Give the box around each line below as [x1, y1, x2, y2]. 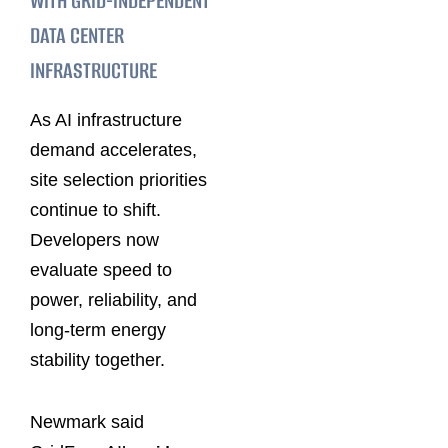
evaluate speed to [30, 260, 172, 281]
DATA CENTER [30, 19, 124, 51]
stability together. [30, 350, 165, 371]
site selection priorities [30, 170, 207, 191]
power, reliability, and [30, 290, 197, 311]
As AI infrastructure [30, 110, 182, 131]
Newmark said [30, 411, 144, 432]
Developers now [30, 230, 159, 251]
